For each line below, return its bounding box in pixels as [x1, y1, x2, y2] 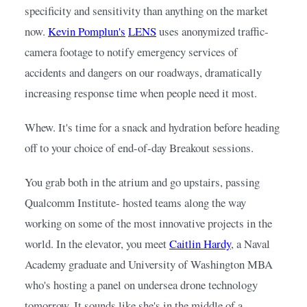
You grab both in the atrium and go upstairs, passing [25, 174, 260, 191]
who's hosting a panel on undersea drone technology [25, 277, 258, 293]
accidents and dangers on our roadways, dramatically [25, 64, 262, 81]
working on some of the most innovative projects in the [25, 215, 272, 232]
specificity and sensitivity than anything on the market [25, 3, 268, 19]
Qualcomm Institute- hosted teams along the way [25, 195, 246, 211]
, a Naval [231, 236, 270, 252]
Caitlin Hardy [169, 236, 231, 252]
